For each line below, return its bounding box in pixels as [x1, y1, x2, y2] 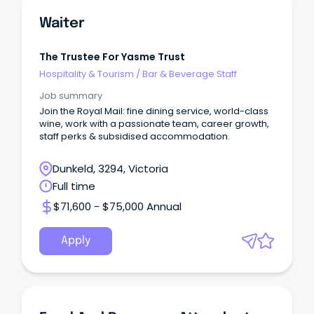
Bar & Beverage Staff [142, 67, 237, 81]
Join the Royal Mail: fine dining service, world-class [39, 104, 268, 118]
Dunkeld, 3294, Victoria [53, 161, 168, 177]
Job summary [39, 89, 102, 103]
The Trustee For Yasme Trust [39, 50, 185, 64]
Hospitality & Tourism [39, 67, 134, 81]
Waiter [39, 15, 85, 31]
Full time [53, 179, 95, 194]
